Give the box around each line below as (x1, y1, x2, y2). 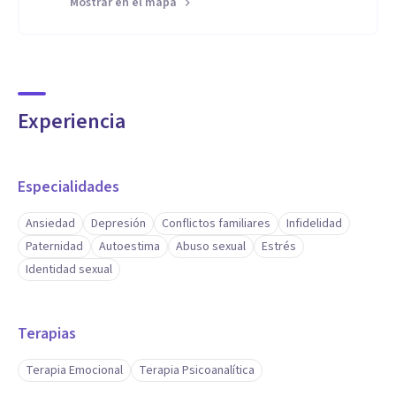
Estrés (262, 238, 296, 255)
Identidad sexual (26, 261, 112, 278)
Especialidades (18, 176, 119, 198)
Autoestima (99, 238, 160, 255)
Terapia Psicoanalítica (139, 362, 255, 379)
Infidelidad (286, 215, 342, 232)
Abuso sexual (176, 238, 246, 255)
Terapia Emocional (26, 362, 123, 379)
